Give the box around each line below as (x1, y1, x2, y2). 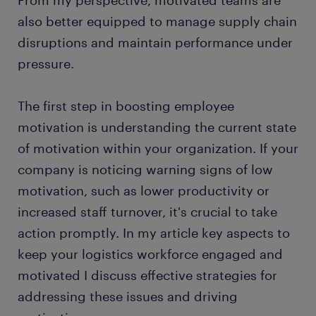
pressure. (18, 55, 74, 71)
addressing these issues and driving (18, 288, 238, 304)
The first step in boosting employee (18, 97, 234, 114)
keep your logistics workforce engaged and (18, 245, 283, 262)
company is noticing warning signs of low (18, 161, 273, 177)
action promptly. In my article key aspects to (18, 224, 290, 241)
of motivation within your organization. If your (18, 140, 298, 156)
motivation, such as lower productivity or (18, 182, 269, 198)
